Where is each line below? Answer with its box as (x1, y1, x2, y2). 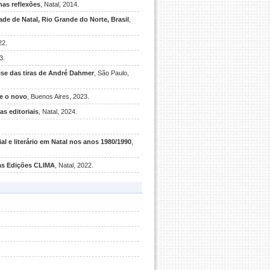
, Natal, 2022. (55, 162, 93, 169)
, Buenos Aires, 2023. (27, 93, 89, 100)
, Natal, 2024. (39, 108, 77, 115)
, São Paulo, (94, 69, 129, 77)
